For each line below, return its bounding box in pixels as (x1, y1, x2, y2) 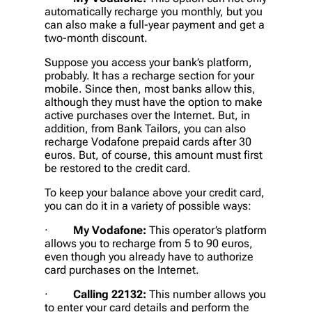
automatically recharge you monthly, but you (45, 5, 263, 19)
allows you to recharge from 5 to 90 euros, (45, 237, 253, 251)
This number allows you (146, 288, 266, 302)
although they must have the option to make (45, 95, 263, 109)
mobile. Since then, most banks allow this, (45, 82, 256, 96)
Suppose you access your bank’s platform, (45, 56, 252, 70)
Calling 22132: (73, 288, 146, 302)
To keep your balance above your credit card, (45, 186, 265, 200)
